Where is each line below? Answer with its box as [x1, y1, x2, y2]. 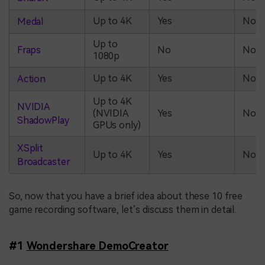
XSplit [17, 142, 44, 154]
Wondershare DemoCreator [26, 239, 169, 252]
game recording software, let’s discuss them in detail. [9, 203, 237, 215]
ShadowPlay [17, 114, 69, 126]
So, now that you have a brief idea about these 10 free [9, 190, 243, 202]
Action [17, 73, 46, 85]
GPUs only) [92, 119, 141, 131]
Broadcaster [17, 156, 70, 167]
